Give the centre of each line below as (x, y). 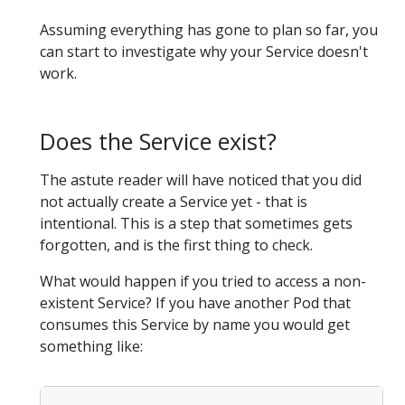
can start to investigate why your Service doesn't (204, 51)
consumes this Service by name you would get (195, 325)
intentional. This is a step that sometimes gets (196, 224)
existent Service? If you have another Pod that (195, 303)
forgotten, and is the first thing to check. (176, 245)
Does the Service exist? (158, 141)
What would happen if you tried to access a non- (203, 282)
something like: (91, 347)
